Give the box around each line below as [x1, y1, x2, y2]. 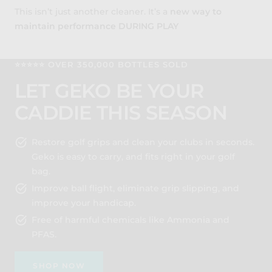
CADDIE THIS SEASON [15, 101, 228, 124]
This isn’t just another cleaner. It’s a [15, 6, 170, 17]
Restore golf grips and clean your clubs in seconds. [32, 137, 254, 148]
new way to [170, 6, 222, 17]
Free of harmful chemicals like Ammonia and [32, 214, 229, 225]
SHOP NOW [33, 261, 85, 270]
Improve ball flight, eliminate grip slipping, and [32, 183, 239, 194]
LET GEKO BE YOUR [15, 79, 204, 103]
